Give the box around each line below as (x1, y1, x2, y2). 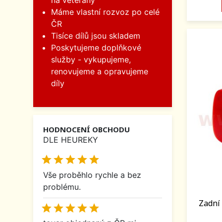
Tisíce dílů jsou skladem (51, 31, 140, 41)
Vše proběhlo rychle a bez (43, 169, 141, 180)
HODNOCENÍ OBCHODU (43, 124, 130, 135)
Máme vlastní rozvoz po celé (51, 7, 160, 17)
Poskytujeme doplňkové (51, 43, 141, 53)
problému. (43, 181, 81, 192)
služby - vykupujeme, (51, 55, 131, 65)
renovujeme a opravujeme (51, 66, 148, 77)
